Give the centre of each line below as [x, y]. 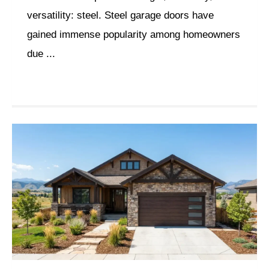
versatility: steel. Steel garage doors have [120, 15]
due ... [41, 53]
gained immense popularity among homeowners [134, 34]
